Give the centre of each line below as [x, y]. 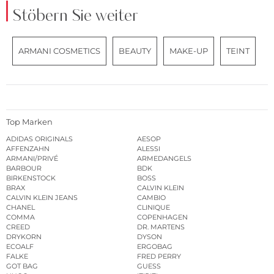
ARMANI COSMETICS [59, 51]
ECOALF [20, 246]
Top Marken [29, 121]
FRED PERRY [159, 256]
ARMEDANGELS [164, 158]
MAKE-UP [189, 51]
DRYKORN [24, 236]
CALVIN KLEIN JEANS [42, 197]
